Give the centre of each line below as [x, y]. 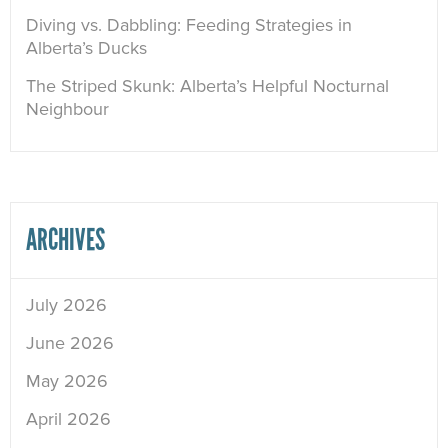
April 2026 [68, 419]
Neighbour [67, 109]
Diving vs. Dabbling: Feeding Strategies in [189, 25]
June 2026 [70, 343]
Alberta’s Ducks [86, 48]
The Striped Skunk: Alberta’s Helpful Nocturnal [207, 86]
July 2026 [66, 305]
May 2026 [67, 381]
